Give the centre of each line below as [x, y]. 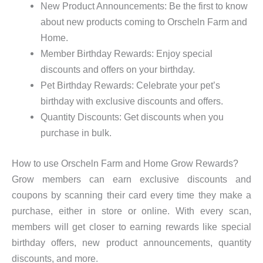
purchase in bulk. [76, 132]
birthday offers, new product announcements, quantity [131, 242]
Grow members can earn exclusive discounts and [131, 179]
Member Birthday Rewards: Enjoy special [127, 53]
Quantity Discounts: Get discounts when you [132, 117]
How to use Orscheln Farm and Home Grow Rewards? [125, 163]
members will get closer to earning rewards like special [131, 226]
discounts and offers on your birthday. [118, 69]
